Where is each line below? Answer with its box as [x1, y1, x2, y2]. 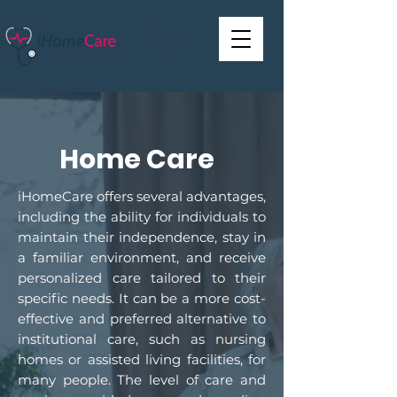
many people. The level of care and [18, 370, 266, 388]
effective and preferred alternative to [18, 309, 266, 327]
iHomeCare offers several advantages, [18, 187, 266, 205]
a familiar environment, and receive [18, 248, 266, 266]
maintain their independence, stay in [18, 228, 266, 245]
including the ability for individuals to [18, 207, 266, 225]
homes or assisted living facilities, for [18, 350, 266, 368]
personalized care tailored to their [18, 269, 266, 286]
